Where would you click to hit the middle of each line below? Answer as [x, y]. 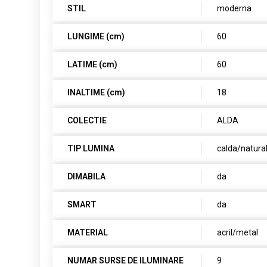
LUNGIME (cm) [96, 36]
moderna [235, 8]
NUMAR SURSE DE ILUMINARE [126, 260]
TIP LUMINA [91, 148]
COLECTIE [87, 120]
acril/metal [238, 232]
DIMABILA [87, 176]
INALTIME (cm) [97, 92]
